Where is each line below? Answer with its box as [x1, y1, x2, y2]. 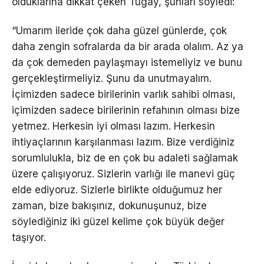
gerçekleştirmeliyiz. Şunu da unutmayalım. [12, 72, 212, 84]
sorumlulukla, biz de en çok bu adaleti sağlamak [12, 151, 238, 164]
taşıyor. [12, 231, 46, 243]
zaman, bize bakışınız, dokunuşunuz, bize [12, 199, 207, 212]
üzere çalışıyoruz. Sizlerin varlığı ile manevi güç [12, 167, 235, 180]
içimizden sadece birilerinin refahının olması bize [12, 104, 240, 116]
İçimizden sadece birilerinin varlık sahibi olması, [12, 88, 236, 100]
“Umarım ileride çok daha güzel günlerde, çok [12, 24, 227, 37]
